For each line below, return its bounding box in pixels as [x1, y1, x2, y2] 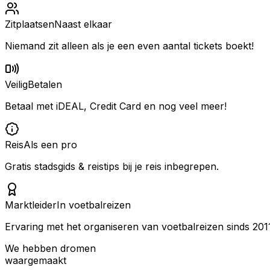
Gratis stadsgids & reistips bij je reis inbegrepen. [5, 160, 219, 172]
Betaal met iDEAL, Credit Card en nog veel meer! [5, 99, 227, 112]
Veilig [5, 78, 28, 90]
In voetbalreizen [57, 198, 131, 211]
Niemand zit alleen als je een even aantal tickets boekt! [5, 39, 254, 52]
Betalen [28, 78, 62, 90]
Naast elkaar [54, 17, 112, 30]
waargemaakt [5, 254, 66, 266]
